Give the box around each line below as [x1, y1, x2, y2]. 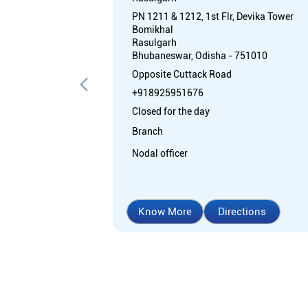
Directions [218, 205, 266, 218]
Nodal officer [132, 147, 188, 159]
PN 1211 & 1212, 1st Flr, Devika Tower [132, 10, 294, 22]
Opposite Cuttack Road [132, 68, 232, 80]
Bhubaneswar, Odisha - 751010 [132, 49, 267, 61]
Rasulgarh [132, 36, 177, 48]
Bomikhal [132, 23, 173, 35]
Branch [132, 125, 163, 137]
